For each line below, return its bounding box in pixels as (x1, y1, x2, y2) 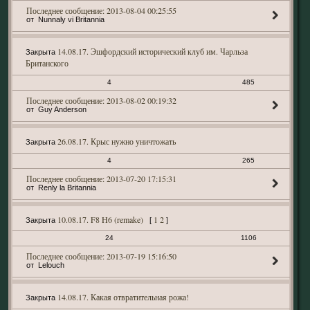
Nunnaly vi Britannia (37, 15, 104, 24)
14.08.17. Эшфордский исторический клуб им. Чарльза (57, 46, 248, 57)
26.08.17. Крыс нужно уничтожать (57, 136, 176, 147)
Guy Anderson (37, 105, 86, 113)
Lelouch (37, 261, 64, 269)
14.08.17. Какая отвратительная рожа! (57, 291, 189, 302)
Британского (25, 57, 69, 69)
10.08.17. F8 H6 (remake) (57, 214, 143, 225)
